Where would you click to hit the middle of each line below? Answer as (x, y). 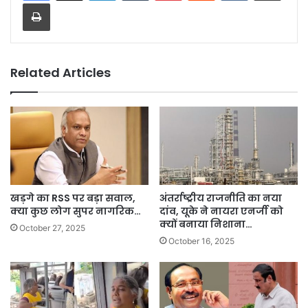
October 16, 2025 (201, 241)
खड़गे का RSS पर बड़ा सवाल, (73, 198)
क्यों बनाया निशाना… (206, 224)
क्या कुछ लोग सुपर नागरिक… (76, 211)
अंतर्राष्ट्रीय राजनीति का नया (221, 198)
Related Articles (60, 73)
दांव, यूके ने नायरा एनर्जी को (221, 211)
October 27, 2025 (52, 228)
